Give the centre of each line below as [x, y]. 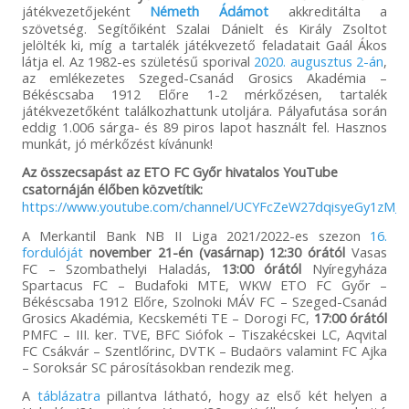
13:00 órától [262, 269]
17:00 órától [351, 318]
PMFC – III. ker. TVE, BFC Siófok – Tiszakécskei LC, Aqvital [204, 335]
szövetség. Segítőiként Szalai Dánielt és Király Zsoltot [204, 29]
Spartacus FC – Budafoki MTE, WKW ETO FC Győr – [204, 285]
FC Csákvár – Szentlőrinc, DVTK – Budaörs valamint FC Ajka [204, 351]
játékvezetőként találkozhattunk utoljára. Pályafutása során [204, 111]
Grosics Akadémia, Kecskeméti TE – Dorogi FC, [168, 318]
